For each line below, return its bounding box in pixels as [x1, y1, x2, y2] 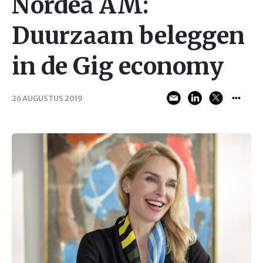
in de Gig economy [12, 52, 224, 81]
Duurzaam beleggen [12, 21, 245, 50]
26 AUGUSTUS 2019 [12, 93, 83, 103]
